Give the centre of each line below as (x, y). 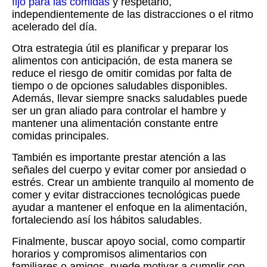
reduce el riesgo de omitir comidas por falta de (122, 74)
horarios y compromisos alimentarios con (109, 254)
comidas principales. (60, 136)
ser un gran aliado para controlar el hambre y (119, 111)
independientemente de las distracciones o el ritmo (133, 15)
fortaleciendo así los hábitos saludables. (107, 220)
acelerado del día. (55, 27)
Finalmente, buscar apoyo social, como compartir (129, 242)
